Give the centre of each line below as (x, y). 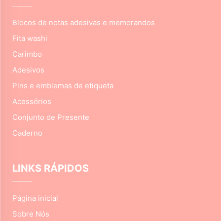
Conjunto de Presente (51, 117)
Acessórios (32, 102)
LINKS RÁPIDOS (51, 168)
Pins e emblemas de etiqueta (63, 86)
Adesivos (28, 70)
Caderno (27, 133)
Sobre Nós (31, 214)
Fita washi (30, 38)
